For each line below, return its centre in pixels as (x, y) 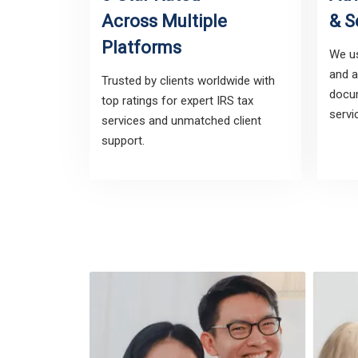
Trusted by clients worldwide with (188, 81)
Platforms (141, 48)
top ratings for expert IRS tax (177, 101)
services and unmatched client (181, 121)
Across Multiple (164, 21)
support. (123, 141)
